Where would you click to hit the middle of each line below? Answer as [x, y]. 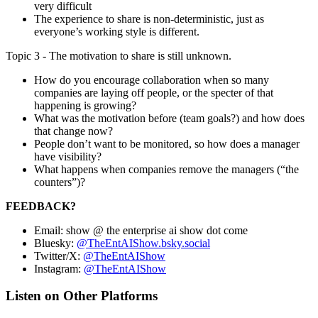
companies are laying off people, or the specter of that [154, 92]
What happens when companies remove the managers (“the [166, 169]
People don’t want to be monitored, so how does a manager [167, 143]
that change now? [75, 131]
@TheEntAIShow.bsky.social [143, 243]
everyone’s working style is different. [117, 31]
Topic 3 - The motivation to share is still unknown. [120, 55]
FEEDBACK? [41, 206]
